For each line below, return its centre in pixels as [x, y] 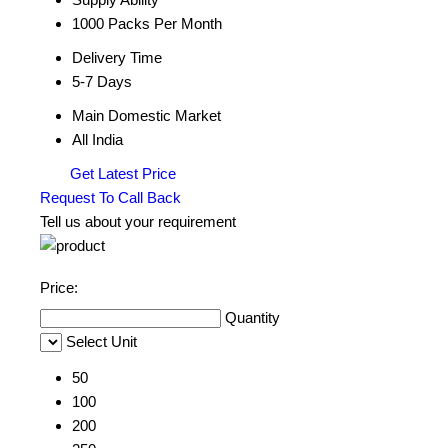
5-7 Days [102, 81]
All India [97, 139]
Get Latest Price [121, 173]
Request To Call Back [110, 197]
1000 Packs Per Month [147, 23]
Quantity [252, 317]
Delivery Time [117, 57]
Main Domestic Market [146, 115]
